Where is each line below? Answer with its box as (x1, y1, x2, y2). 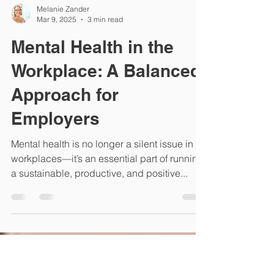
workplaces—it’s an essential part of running (11, 207, 204, 220)
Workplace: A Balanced (11, 116, 201, 136)
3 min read (87, 70, 123, 79)
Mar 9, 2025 (37, 70, 76, 79)
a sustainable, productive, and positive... (11, 222, 188, 234)
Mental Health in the (11, 92, 174, 112)
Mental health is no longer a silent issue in (11, 193, 193, 205)
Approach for (11, 139, 119, 160)
